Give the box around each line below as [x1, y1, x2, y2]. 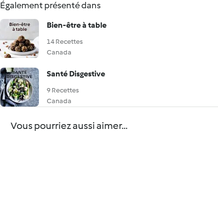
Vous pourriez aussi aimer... [11, 120, 128, 131]
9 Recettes [47, 86, 79, 94]
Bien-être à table [47, 20, 107, 30]
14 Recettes [47, 37, 83, 46]
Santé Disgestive [47, 69, 105, 78]
